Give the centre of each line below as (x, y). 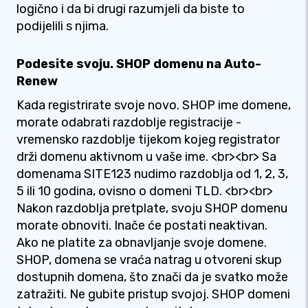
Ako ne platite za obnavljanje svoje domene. (142, 243)
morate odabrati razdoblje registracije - (129, 122)
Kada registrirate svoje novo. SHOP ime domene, (154, 105)
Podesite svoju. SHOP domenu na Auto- (139, 64)
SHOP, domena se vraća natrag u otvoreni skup (149, 260)
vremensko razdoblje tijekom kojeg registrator (148, 140)
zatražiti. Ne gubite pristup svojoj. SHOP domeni (153, 294)
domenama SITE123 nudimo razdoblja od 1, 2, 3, (152, 174)
